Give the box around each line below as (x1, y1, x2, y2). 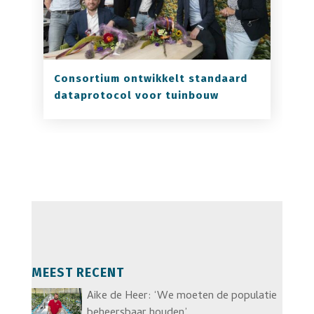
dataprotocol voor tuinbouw (53, 89, 219, 102)
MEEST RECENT (31, 265, 124, 280)
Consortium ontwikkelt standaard (53, 72, 247, 85)
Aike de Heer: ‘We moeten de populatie (86, 287, 277, 306)
